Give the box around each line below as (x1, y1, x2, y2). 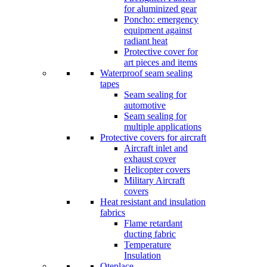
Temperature (124, 240, 171, 250)
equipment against (124, 25, 192, 36)
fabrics (100, 207, 125, 218)
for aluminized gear (124, 4, 197, 14)
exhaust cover (124, 154, 176, 164)
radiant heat (124, 36, 167, 46)
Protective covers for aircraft (100, 132, 206, 143)
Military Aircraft (124, 175, 185, 186)
